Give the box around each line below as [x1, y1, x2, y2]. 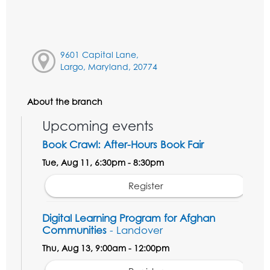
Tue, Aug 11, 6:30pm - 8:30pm [42, 157, 164, 168]
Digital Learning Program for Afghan [42, 212, 215, 225]
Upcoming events [42, 118, 154, 134]
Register [128, 180, 163, 192]
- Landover [110, 224, 163, 237]
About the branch [27, 96, 102, 107]
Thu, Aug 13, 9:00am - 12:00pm [42, 243, 169, 254]
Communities [42, 224, 110, 237]
